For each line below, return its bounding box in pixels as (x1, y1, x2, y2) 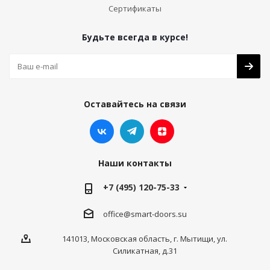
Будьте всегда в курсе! (82, 31, 188, 43)
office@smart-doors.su (102, 208, 187, 219)
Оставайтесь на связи (84, 98, 186, 110)
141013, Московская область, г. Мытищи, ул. (62, 233, 227, 245)
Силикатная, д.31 (112, 245, 177, 257)
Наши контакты (98, 157, 172, 169)
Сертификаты (108, 2, 162, 14)
